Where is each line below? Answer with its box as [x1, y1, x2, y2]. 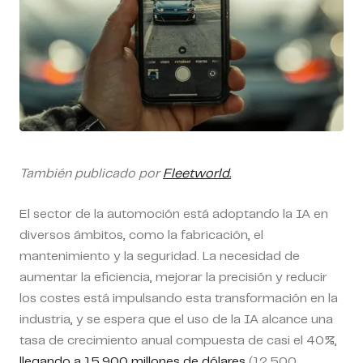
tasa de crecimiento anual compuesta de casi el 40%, [19, 334, 337, 347]
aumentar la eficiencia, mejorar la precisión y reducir [19, 271, 327, 284]
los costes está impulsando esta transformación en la [19, 292, 338, 305]
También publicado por [19, 167, 163, 180]
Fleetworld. [163, 167, 231, 180]
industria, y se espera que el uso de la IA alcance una [19, 313, 333, 326]
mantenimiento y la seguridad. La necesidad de [19, 250, 300, 263]
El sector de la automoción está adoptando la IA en [19, 207, 328, 220]
